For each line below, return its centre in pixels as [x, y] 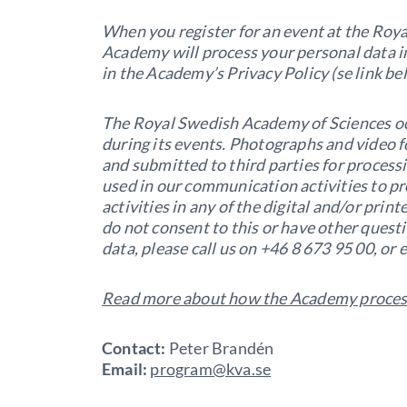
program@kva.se [211, 368]
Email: [125, 368]
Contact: [134, 347]
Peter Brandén [220, 347]
